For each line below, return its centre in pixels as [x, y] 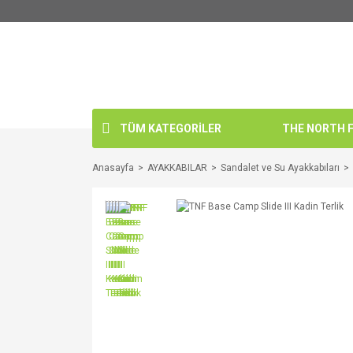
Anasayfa [113, 168]
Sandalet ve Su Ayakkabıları [280, 168]
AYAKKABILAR [177, 168]
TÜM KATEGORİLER [171, 128]
